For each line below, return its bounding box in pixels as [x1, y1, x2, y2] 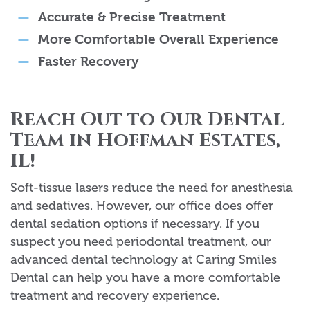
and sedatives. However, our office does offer [10, 199, 273, 213]
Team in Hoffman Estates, [10, 127, 280, 154]
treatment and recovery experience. [10, 289, 219, 303]
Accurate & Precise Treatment [38, 10, 226, 26]
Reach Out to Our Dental [10, 107, 284, 133]
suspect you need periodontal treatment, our [10, 235, 271, 249]
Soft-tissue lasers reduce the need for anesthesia [10, 181, 293, 195]
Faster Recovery [38, 54, 139, 70]
